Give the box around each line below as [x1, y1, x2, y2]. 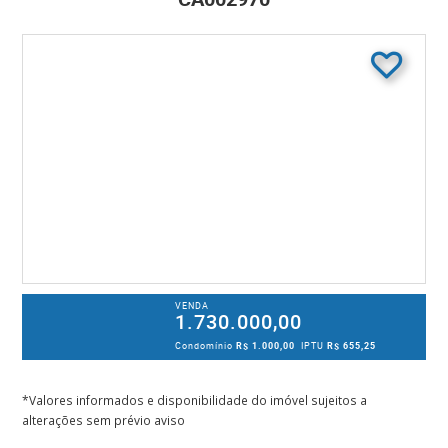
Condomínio [175, 339, 237, 352]
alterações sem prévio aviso [22, 412, 186, 428]
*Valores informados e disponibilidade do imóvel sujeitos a [22, 392, 368, 408]
